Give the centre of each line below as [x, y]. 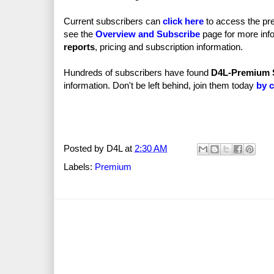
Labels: [79, 167]
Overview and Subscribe [148, 34]
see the [80, 34]
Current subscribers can [113, 21]
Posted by [85, 148]
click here [183, 21]
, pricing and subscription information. [169, 47]
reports [79, 47]
